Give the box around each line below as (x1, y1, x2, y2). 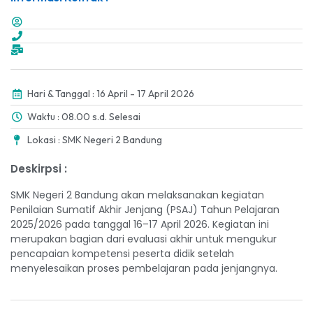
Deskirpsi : (10, 161, 67, 176)
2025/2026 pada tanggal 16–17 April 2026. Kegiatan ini (10, 217, 269, 231)
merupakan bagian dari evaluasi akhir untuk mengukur (10, 232, 277, 246)
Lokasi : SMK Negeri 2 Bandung (27, 133, 162, 146)
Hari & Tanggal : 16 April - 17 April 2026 (27, 87, 194, 100)
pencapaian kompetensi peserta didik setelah (10, 247, 234, 261)
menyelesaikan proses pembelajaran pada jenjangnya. (10, 261, 277, 275)
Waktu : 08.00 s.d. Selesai (27, 110, 140, 123)
